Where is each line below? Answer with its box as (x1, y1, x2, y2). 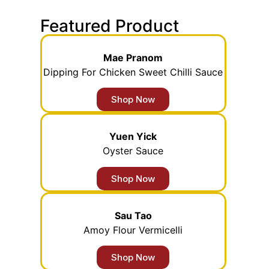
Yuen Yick (109, 130, 157, 143)
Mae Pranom (103, 52, 163, 64)
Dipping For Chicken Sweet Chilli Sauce (43, 66, 223, 78)
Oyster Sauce (103, 145, 164, 157)
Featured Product (40, 16, 180, 36)
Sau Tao (114, 209, 152, 222)
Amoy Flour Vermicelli (83, 223, 183, 236)
